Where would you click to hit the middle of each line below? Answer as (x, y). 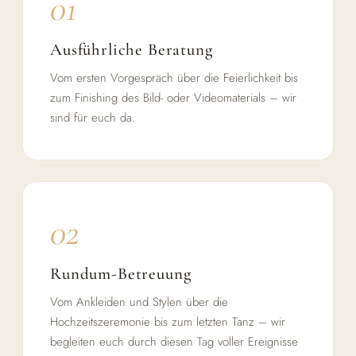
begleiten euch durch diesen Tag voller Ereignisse (174, 341)
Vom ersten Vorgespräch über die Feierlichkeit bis (174, 77)
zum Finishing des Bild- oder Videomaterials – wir (173, 97)
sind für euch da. (93, 117)
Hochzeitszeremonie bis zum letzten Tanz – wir (168, 321)
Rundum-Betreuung (121, 273)
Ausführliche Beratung (132, 49)
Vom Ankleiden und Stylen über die (139, 302)
